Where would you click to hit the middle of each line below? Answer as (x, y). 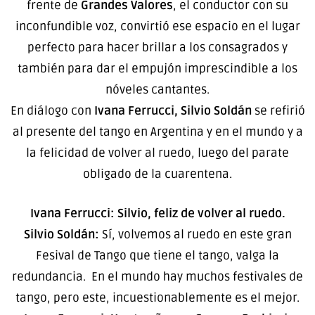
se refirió (278, 111)
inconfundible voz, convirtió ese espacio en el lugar (157, 27)
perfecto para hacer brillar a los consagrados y (157, 48)
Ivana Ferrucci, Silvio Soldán (171, 111)
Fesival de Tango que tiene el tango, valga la (157, 255)
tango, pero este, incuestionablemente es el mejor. (157, 297)
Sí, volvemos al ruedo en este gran (197, 234)
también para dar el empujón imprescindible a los (157, 69)
